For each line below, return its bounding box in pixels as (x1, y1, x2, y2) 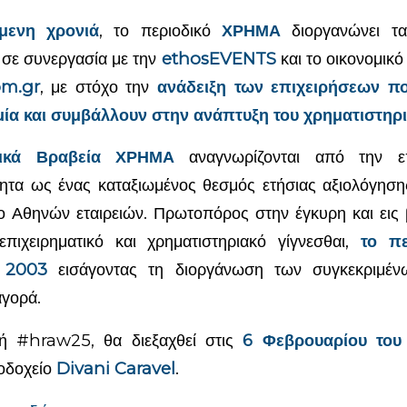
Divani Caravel (55, 357, 175, 379)
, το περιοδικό (99, 19, 222, 41)
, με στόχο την (39, 75, 157, 97)
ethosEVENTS (161, 47, 276, 69)
